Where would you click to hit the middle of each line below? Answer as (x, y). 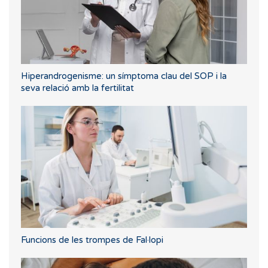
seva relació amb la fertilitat (77, 88)
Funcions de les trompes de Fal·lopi (92, 240)
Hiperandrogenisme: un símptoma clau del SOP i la (124, 76)
